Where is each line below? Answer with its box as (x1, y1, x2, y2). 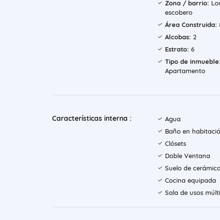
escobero (165, 8, 192, 17)
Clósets (165, 139, 186, 148)
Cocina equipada (165, 176, 216, 185)
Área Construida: (165, 21, 217, 29)
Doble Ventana (165, 152, 210, 160)
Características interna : (52, 114, 132, 123)
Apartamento (165, 67, 205, 75)
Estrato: (165, 45, 189, 54)
